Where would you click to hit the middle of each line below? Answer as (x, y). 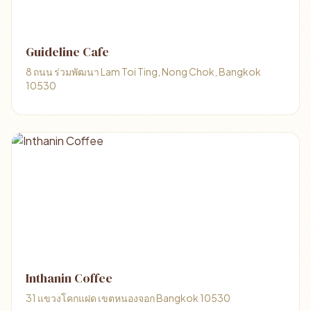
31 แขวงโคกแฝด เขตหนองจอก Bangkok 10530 (128, 298)
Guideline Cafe (67, 52)
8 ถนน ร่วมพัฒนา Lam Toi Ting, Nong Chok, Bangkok (143, 72)
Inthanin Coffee (69, 278)
